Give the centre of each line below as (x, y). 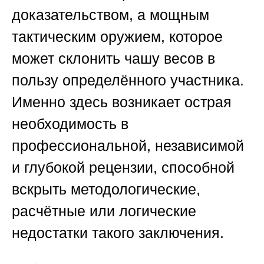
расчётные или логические (104, 211)
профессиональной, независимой (128, 146)
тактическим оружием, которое (117, 37)
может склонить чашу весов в (113, 59)
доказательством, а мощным (110, 15)
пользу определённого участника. (128, 80)
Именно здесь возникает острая (122, 102)
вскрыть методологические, (106, 189)
